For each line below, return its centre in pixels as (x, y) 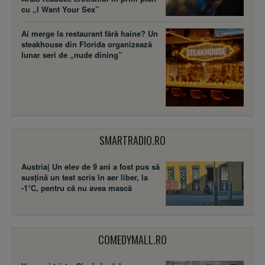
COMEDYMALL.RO (132, 239)
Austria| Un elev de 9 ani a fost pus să (91, 166)
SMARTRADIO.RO (132, 140)
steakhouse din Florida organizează (87, 44)
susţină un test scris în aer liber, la (85, 177)
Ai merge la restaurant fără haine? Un (90, 34)
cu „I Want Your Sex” (60, 9)
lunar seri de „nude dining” (72, 55)
